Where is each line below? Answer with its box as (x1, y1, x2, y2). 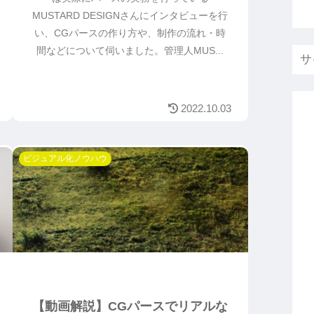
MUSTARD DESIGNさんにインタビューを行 (32, 10, 228, 22)
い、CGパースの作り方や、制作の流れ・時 (34, 27, 226, 39)
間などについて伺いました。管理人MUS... (36, 45, 224, 57)
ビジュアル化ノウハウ (22, 153, 107, 163)
